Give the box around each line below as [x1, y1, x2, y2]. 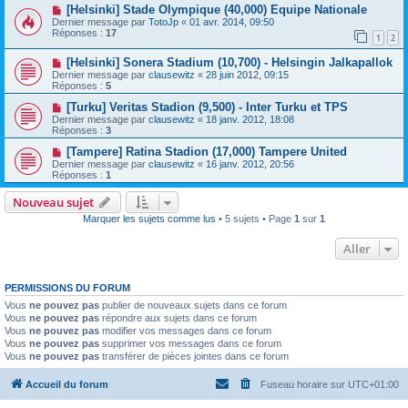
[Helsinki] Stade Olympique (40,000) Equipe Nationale [66, 2, 367, 16]
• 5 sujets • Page [216, 213, 294, 225]
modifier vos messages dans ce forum [99, 325, 271, 337]
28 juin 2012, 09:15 [206, 69, 289, 81]
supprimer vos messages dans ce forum [99, 338, 281, 350]
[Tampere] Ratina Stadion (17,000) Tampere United [66, 145, 347, 159]
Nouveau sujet [13, 194, 94, 211]
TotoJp [148, 15, 178, 27]
